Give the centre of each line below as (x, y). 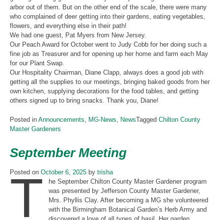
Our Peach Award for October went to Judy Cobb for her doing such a (108, 45)
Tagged (147, 120)
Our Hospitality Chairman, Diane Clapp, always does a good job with (107, 73)
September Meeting (68, 153)
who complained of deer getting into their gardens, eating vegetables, (108, 17)
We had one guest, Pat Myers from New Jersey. (78, 35)
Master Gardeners (35, 129)
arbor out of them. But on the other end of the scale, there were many (108, 7)
